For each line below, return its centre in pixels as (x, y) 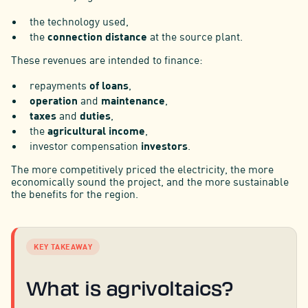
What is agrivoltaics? (130, 289)
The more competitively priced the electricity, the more (142, 169)
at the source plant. (195, 36)
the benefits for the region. (74, 194)
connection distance (98, 36)
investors (165, 145)
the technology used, (79, 21)
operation (54, 100)
